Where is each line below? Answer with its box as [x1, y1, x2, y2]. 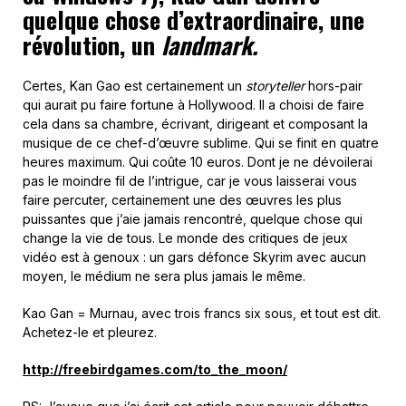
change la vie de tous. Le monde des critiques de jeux [23, 230, 348, 246]
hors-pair [304, 78, 362, 93]
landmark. [161, 27, 257, 63]
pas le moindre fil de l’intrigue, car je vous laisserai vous [23, 173, 357, 188]
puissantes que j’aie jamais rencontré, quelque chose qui [23, 211, 362, 227]
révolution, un [23, 27, 161, 63]
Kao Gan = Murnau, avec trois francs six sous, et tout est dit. [23, 305, 381, 321]
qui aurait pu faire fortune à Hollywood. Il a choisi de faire [23, 97, 364, 112]
